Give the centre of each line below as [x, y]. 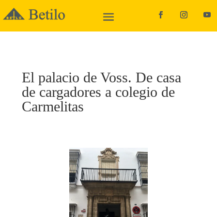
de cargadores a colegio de [98, 92]
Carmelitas [53, 106]
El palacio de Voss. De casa [101, 77]
